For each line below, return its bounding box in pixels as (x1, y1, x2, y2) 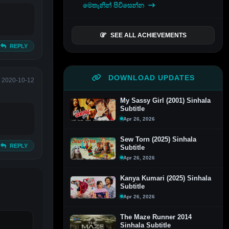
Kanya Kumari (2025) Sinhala (120, 174, 211, 182)
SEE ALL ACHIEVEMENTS (110, 31, 187, 39)
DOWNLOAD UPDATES (105, 73, 195, 82)
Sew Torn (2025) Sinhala (120, 135, 196, 143)
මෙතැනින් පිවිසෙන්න (83, 1, 147, 9)
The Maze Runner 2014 (120, 213, 192, 221)
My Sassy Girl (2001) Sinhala (120, 96, 211, 104)
